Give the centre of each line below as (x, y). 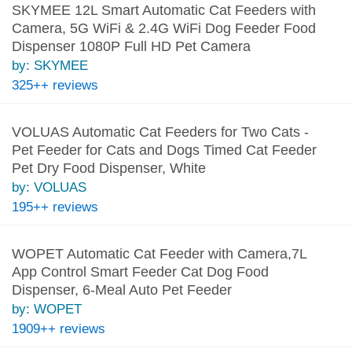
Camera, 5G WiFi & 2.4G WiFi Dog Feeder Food (163, 28)
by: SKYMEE (49, 65)
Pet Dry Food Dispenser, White (108, 168)
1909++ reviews (58, 328)
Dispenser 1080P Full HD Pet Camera (131, 46)
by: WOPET (46, 309)
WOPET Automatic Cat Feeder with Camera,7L (159, 253)
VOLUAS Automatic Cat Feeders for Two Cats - (160, 132)
